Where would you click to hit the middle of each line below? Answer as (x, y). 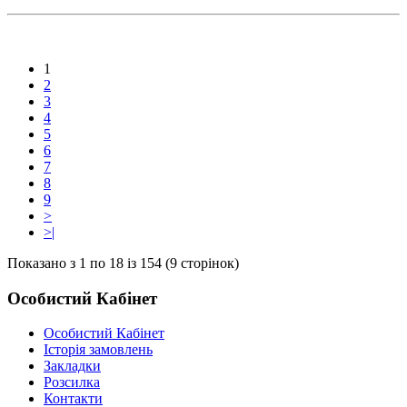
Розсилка (72, 382)
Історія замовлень (98, 350)
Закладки (72, 366)
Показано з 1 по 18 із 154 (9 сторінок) (123, 263)
